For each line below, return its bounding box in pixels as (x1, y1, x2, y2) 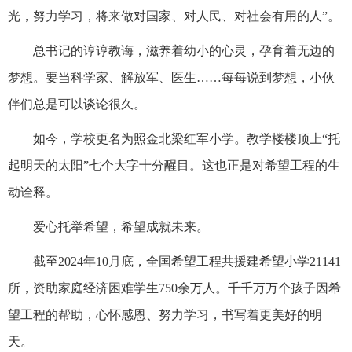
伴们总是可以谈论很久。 (8, 97, 146, 111)
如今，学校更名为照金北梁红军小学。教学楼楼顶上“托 (33, 131, 340, 145)
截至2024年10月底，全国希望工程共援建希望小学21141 (33, 254, 341, 268)
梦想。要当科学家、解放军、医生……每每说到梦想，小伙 (8, 70, 335, 84)
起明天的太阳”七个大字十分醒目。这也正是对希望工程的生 (8, 158, 340, 172)
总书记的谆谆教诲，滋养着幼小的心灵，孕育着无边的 (33, 43, 335, 57)
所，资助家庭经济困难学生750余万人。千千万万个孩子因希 (8, 280, 341, 295)
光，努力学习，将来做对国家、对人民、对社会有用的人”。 (8, 9, 340, 23)
